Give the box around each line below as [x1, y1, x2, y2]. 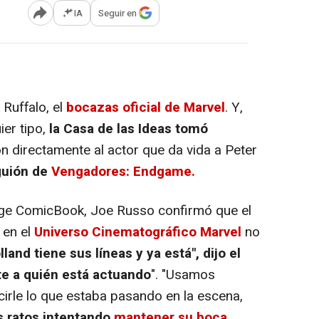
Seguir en [98, 6, 137, 20]
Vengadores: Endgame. [48, 162, 195, 182]
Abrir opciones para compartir [39, 11, 156, 24]
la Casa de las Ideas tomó [49, 119, 208, 140]
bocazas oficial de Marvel [63, 98, 225, 118]
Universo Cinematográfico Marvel [31, 222, 241, 243]
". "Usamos [151, 265, 215, 286]
